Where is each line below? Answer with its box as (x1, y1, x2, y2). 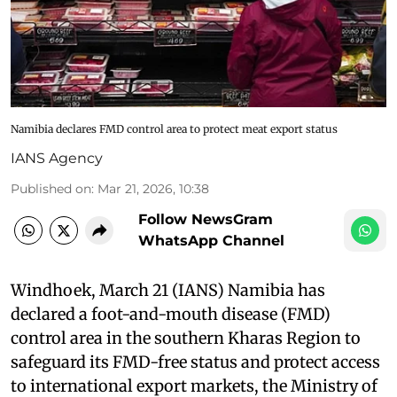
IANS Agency (11, 149, 103, 167)
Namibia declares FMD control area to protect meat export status (11, 121, 338, 136)
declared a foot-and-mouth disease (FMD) (11, 303, 331, 324)
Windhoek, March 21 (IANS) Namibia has (11, 279, 325, 300)
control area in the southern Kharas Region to (11, 327, 361, 348)
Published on (11, 180, 91, 197)
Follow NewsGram (138, 210, 273, 228)
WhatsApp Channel (138, 231, 284, 249)
